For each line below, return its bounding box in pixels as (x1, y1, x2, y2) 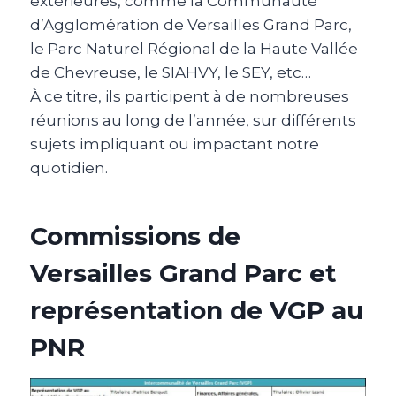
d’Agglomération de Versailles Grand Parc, (30, 16, 352, 34)
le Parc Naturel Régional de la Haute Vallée (30, 40, 358, 57)
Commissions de (30, 221, 240, 251)
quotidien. (30, 159, 108, 177)
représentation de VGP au (30, 295, 363, 325)
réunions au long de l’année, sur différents (30, 111, 356, 129)
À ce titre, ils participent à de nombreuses (30, 88, 349, 105)
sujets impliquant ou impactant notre (30, 135, 319, 153)
